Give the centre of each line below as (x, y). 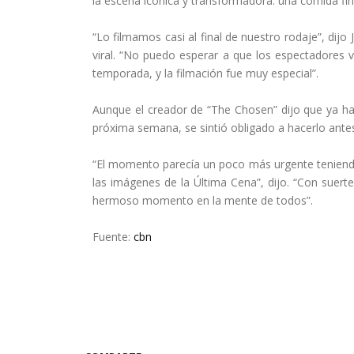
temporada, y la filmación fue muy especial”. (205, 73)
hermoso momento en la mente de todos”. (203, 200)
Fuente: (113, 236)
